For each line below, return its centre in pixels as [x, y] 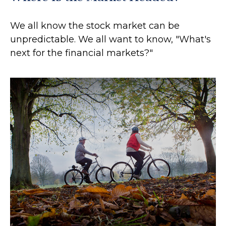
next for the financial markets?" [81, 53]
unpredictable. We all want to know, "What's [110, 39]
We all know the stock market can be [95, 25]
